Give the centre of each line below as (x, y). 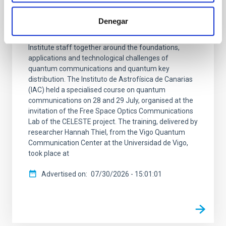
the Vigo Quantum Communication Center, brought (109, 37)
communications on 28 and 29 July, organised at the (111, 101)
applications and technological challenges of (98, 58)
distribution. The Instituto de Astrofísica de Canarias (110, 79)
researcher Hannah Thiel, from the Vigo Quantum (107, 132)
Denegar (113, 21)
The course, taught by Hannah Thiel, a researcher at (110, 26)
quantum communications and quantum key (99, 69)
